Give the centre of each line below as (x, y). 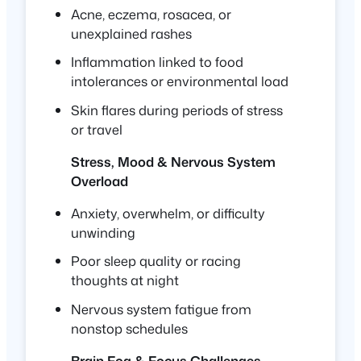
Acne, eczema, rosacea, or (151, 15)
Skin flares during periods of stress (177, 110)
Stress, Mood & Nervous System (173, 161)
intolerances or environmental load (180, 81)
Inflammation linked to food (157, 62)
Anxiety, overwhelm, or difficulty (168, 214)
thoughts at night (125, 280)
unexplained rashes (131, 34)
